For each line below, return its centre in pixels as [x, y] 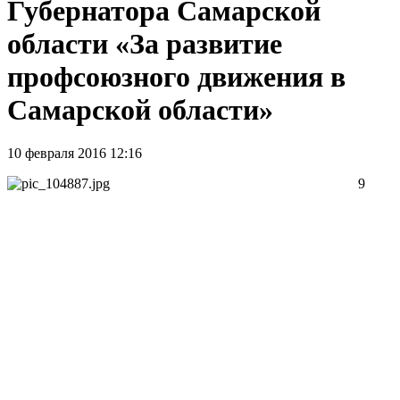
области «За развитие [145, 43]
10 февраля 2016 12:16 [75, 154]
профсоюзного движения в [176, 76]
